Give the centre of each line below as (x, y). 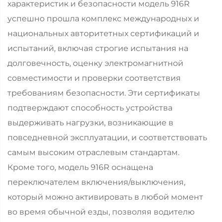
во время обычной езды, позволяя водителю (101, 212)
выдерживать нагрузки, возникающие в (90, 122)
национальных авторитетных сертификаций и (103, 33)
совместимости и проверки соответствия (94, 78)
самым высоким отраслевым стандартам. (93, 152)
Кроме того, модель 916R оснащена (80, 167)
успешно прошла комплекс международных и (103, 18)
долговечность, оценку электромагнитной (95, 63)
